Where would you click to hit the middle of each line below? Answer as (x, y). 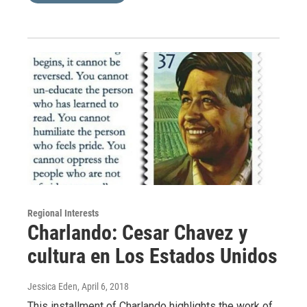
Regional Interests (63, 213)
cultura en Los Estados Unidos (152, 256)
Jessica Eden (52, 287)
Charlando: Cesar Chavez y (137, 233)
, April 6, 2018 (103, 287)
